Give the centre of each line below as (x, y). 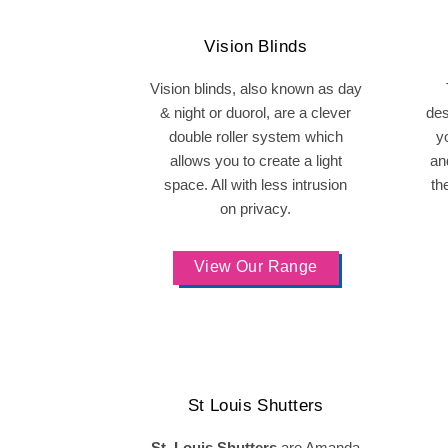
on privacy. (256, 208)
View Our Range (255, 266)
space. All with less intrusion (256, 184)
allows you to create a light (255, 160)
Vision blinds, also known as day (255, 88)
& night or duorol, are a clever (256, 112)
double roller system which (255, 136)
